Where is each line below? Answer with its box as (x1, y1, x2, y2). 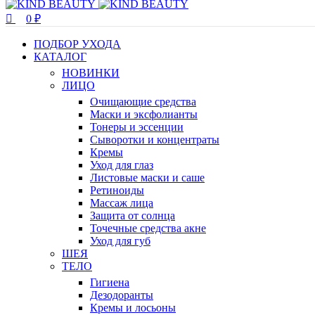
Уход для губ (90, 235, 150, 247)
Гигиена (90, 276, 129, 289)
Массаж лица (90, 197, 153, 210)
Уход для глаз (90, 159, 153, 172)
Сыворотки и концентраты (90, 134, 219, 146)
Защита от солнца (90, 210, 175, 222)
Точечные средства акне (90, 222, 206, 235)
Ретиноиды (90, 184, 144, 197)
